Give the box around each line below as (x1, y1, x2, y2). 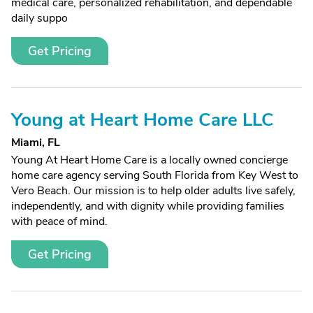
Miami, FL (11, 135, 60, 150)
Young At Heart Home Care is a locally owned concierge (11, 152, 288, 168)
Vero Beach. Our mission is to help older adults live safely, (11, 183, 296, 198)
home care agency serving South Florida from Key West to (11, 168, 298, 183)
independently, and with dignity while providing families (11, 198, 284, 214)
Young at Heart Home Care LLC (11, 108, 274, 132)
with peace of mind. (11, 214, 108, 229)
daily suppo (11, 10, 68, 26)
